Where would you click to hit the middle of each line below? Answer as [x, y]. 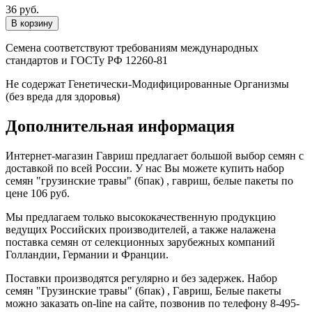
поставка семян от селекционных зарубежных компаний [140, 242]
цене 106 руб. [38, 194]
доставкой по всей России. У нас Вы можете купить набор [145, 169]
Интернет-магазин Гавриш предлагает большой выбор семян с [155, 156]
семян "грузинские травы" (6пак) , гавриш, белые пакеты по [149, 181]
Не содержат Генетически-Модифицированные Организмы [147, 84]
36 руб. [22, 10]
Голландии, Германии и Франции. [87, 255]
